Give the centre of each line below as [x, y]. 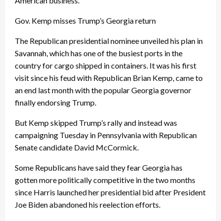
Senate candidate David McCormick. [77, 147]
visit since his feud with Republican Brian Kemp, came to [109, 77]
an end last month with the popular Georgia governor [103, 90]
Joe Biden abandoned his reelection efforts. [88, 204]
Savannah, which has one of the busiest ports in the [99, 53]
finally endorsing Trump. [55, 102]
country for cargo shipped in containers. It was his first [106, 65]
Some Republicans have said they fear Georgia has [99, 167]
